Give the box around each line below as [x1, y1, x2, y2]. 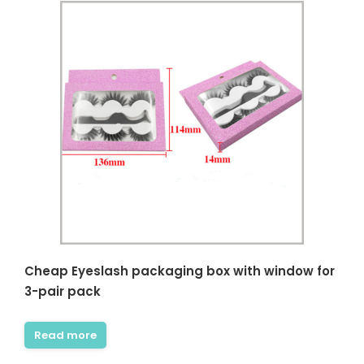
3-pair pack [24, 283, 101, 301]
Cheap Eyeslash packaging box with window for [24, 262, 335, 280]
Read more [34, 327, 97, 344]
